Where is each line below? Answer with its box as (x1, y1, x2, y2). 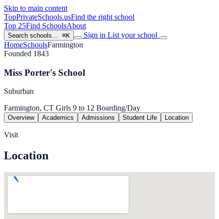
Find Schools (26, 22, 66, 30)
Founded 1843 (4, 49, 49, 58)
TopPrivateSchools (4, 13, 62, 21)
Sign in (82, 31, 108, 39)
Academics (42, 114, 74, 122)
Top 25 (4, 22, 26, 30)
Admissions (82, 114, 115, 122)
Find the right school (71, 13, 134, 21)
